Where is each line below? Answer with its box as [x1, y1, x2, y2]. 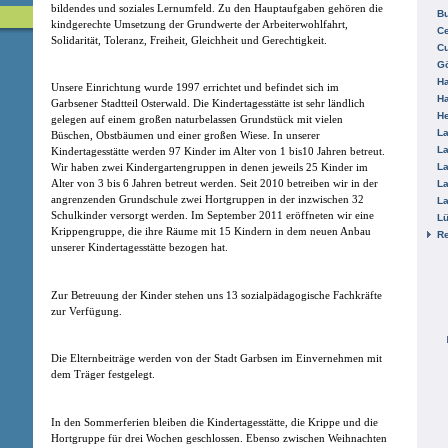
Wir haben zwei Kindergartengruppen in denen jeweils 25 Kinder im [51, 161, 368, 174]
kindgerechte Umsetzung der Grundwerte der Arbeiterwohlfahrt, [51, 18, 348, 30]
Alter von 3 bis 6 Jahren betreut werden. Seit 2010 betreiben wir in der [51, 177, 378, 190]
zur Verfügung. [51, 304, 122, 317]
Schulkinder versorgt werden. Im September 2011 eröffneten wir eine [51, 209, 374, 222]
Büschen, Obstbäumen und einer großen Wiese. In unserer [51, 129, 320, 142]
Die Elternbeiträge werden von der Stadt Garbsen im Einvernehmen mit [51, 352, 382, 365]
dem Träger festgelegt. [51, 368, 155, 381]
